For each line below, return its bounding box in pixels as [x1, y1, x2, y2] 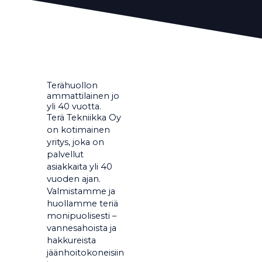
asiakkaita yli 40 [47, 161, 112, 173]
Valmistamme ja [47, 186, 115, 197]
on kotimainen [47, 125, 110, 136]
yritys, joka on [47, 137, 104, 148]
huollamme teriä [47, 198, 118, 209]
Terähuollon [47, 80, 98, 91]
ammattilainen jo [47, 91, 119, 102]
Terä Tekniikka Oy [47, 112, 121, 123]
